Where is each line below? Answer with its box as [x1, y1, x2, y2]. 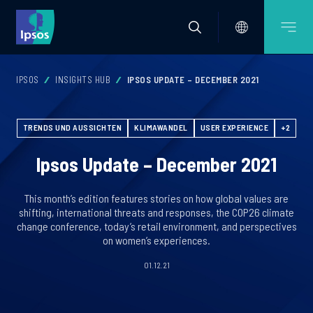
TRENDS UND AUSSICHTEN [22, 122, 122, 132]
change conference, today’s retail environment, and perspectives [16, 219, 297, 233]
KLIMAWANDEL [134, 122, 188, 132]
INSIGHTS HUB [55, 74, 110, 85]
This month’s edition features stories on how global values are [24, 191, 289, 205]
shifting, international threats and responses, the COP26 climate [19, 205, 294, 219]
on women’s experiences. [103, 233, 210, 247]
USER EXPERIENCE [200, 122, 269, 132]
